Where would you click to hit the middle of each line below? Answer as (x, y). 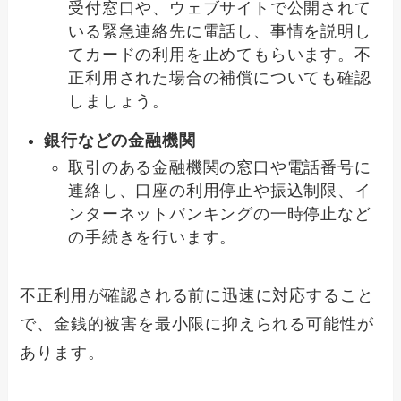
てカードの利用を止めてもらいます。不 (220, 54)
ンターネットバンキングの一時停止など (220, 214)
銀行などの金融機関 (120, 140)
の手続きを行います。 (153, 238)
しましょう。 (119, 101)
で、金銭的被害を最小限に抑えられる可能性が (197, 324)
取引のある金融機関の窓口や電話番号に (220, 168)
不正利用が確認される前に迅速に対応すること (197, 295)
